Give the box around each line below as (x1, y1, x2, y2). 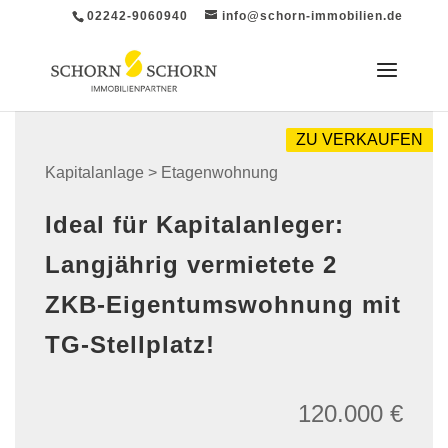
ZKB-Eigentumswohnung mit (45, 291, 401, 318)
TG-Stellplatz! (45, 331, 215, 358)
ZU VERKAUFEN (296, 130, 423, 148)
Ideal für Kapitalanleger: (45, 211, 344, 238)
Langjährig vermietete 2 (45, 251, 337, 278)
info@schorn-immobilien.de (222, 9, 404, 23)
